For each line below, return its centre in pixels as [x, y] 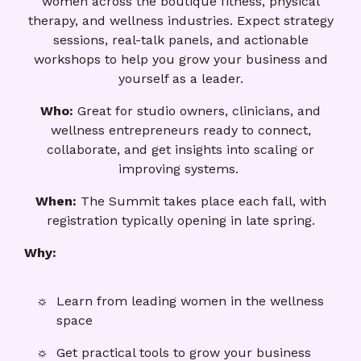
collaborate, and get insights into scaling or [180, 149]
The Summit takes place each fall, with [203, 201]
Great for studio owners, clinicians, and [199, 110]
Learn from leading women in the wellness [190, 301]
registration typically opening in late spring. [180, 220]
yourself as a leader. [180, 78]
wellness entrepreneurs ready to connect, [180, 130]
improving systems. [180, 168]
